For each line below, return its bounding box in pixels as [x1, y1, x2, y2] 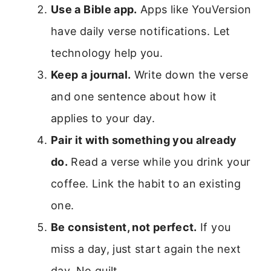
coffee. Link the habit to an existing [51, 177, 241, 190]
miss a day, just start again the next [51, 242, 241, 255]
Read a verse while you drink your [68, 155, 251, 168]
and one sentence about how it [51, 90, 217, 103]
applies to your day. [51, 111, 155, 125]
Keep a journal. [51, 68, 131, 81]
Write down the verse [131, 68, 248, 81]
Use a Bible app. [51, 2, 137, 16]
